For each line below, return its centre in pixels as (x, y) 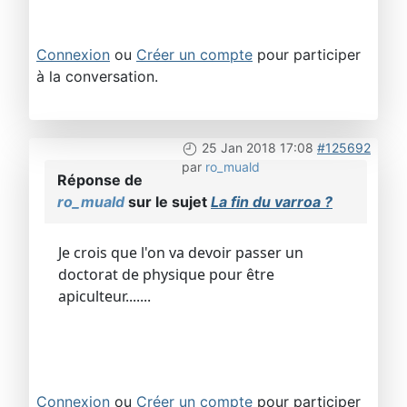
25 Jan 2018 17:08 (258, 148)
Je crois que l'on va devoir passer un (181, 253)
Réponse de (100, 180)
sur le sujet (168, 202)
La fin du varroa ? (272, 202)
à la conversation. (97, 77)
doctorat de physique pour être (166, 275)
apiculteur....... (104, 297)
